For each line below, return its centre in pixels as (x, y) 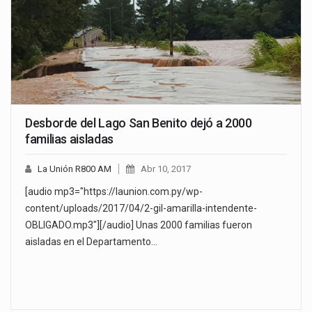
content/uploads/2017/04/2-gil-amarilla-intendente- (141, 209)
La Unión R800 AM (75, 169)
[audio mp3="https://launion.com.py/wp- (114, 192)
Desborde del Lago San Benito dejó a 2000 (139, 123)
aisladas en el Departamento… (91, 242)
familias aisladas (69, 139)
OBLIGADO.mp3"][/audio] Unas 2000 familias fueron (139, 225)
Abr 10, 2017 (166, 169)
